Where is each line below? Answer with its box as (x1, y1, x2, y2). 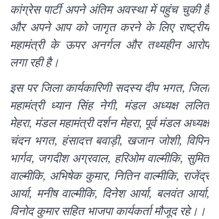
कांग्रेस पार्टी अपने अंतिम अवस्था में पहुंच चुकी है (10, 3, 209, 17)
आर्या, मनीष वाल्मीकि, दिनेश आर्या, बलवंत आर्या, (10, 187, 209, 200)
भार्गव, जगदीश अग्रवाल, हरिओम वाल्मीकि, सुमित (10, 152, 209, 165)
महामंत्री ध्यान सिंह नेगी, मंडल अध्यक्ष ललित (10, 99, 209, 112)
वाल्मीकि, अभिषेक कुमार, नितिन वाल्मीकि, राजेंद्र (10, 170, 209, 183)
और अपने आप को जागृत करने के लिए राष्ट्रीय (10, 21, 209, 34)
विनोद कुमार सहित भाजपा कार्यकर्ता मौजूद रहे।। (10, 205, 206, 218)
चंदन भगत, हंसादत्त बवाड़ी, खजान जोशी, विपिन (10, 134, 209, 148)
